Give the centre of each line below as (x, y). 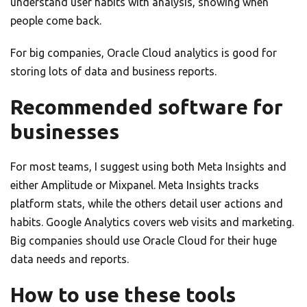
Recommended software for (147, 107)
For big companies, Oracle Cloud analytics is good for (144, 53)
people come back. (56, 21)
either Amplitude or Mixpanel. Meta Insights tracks (135, 185)
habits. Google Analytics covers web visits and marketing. (152, 222)
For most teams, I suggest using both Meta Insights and (148, 167)
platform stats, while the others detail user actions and (147, 204)
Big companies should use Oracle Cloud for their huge (144, 241)
